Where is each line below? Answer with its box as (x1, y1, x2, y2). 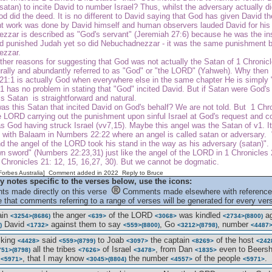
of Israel (100, 245, 134, 254)
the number (126, 254, 171, 263)
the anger (50, 211, 88, 220)
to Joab (95, 236, 126, 245)
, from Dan (155, 245, 195, 254)
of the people (192, 254, 243, 263)
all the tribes (30, 245, 78, 254)
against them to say (49, 220, 123, 229)
